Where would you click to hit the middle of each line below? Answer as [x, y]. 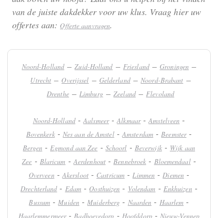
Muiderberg [104, 202]
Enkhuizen [178, 189]
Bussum [40, 202]
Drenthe [58, 94]
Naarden [140, 202]
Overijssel [75, 80]
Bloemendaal [172, 162]
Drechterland [39, 189]
